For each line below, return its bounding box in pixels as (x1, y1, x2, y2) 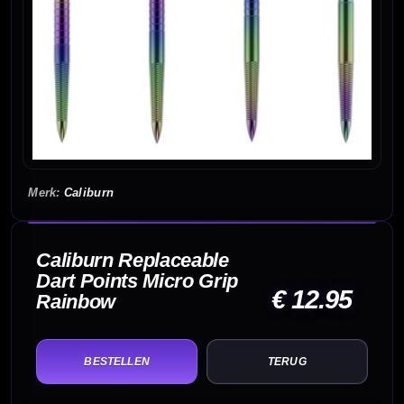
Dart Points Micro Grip (36, 270, 239, 293)
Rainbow (36, 290, 116, 314)
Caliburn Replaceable (36, 249, 229, 272)
